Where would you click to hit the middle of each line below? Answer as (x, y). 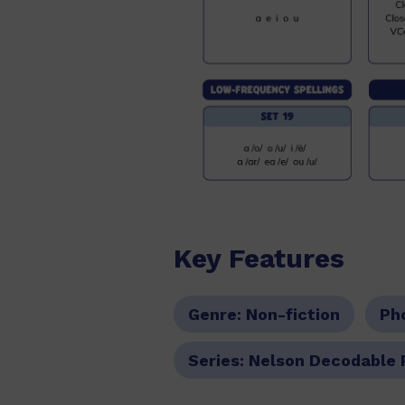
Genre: (217, 314)
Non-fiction (293, 314)
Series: (219, 360)
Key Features (259, 258)
